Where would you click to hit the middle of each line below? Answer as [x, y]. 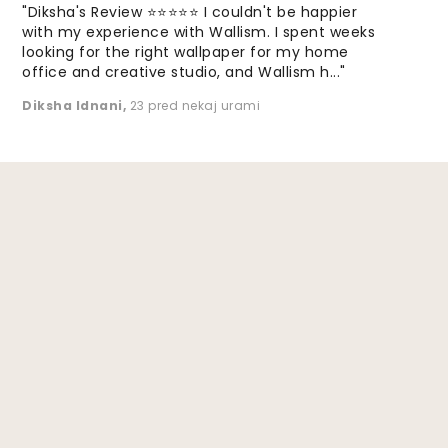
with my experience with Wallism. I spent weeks [199, 32]
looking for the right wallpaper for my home [185, 52]
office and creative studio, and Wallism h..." [184, 72]
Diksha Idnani [72, 106]
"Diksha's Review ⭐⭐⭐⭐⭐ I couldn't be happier [190, 12]
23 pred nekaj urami [195, 106]
